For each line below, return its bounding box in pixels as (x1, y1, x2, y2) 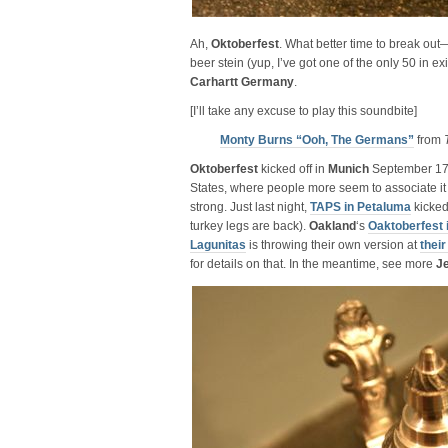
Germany (241, 75, 294, 89)
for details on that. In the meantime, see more (190, 257, 436, 271)
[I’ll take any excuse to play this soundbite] (190, 104, 417, 118)
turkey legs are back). (190, 219, 309, 233)
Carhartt (190, 75, 238, 89)
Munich (328, 162, 369, 176)
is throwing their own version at (246, 238, 420, 252)
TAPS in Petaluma (310, 200, 411, 214)
